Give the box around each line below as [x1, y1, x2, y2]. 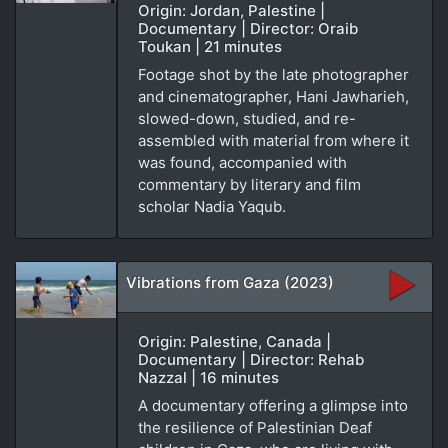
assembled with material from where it [138, 130, 409, 150]
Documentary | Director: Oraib [138, 18, 358, 38]
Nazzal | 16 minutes [138, 367, 279, 387]
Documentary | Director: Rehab [138, 349, 364, 369]
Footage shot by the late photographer [138, 64, 409, 84]
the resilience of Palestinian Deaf [138, 417, 372, 437]
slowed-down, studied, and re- [138, 108, 356, 128]
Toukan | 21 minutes [138, 36, 282, 56]
